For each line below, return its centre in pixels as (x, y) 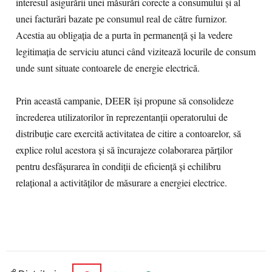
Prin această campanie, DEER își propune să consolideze (125, 101)
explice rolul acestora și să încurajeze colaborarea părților (124, 150)
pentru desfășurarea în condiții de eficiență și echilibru (118, 166)
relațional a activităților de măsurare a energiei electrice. (126, 183)
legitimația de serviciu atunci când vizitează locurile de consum (136, 52)
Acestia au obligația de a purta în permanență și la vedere (124, 35)
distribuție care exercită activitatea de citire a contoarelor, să (128, 134)
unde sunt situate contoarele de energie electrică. (109, 68)
